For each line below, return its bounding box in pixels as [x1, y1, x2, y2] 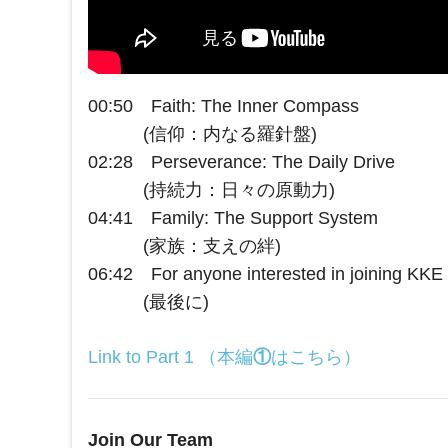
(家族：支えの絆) [88, 236, 281, 257]
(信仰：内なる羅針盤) [88, 124, 317, 145]
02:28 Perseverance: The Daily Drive [88, 152, 395, 173]
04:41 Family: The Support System [88, 208, 378, 229]
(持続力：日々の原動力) [88, 180, 335, 201]
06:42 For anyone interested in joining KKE [88, 264, 443, 285]
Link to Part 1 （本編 [88, 347, 253, 368]
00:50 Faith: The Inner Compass [88, 96, 359, 117]
